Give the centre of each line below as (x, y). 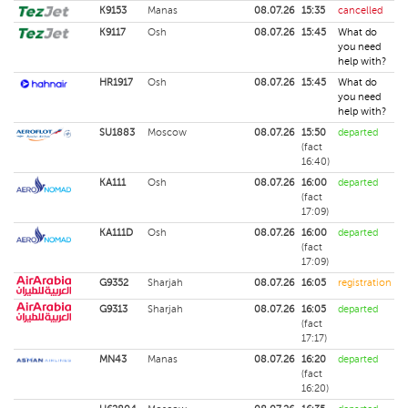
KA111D (116, 233)
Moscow (167, 133)
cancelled (360, 10)
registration (365, 283)
